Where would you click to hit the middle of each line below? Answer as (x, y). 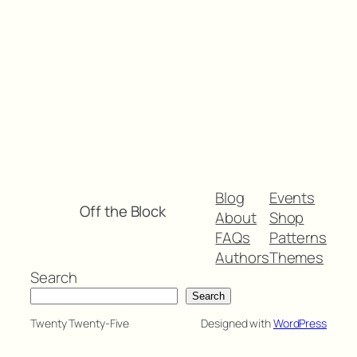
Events (292, 198)
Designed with (237, 324)
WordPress (300, 324)
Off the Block (123, 211)
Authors (242, 258)
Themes (296, 258)
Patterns (298, 238)
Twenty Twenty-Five (80, 324)
